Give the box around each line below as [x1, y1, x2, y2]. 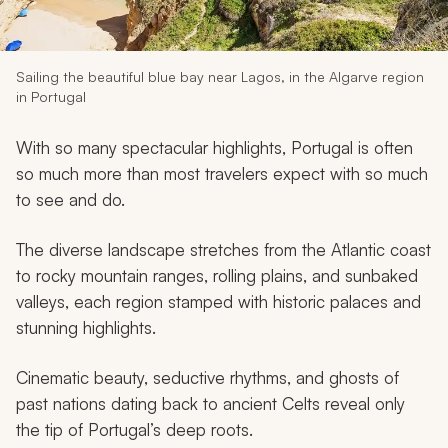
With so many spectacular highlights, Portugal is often [16, 136, 413, 158]
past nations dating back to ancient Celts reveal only [16, 392, 405, 414]
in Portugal [16, 87, 86, 105]
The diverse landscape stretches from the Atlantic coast [16, 238, 431, 260]
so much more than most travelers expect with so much [16, 162, 428, 184]
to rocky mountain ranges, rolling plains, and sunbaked [16, 264, 418, 286]
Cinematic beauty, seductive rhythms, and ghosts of [16, 366, 399, 388]
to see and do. [16, 188, 125, 210]
